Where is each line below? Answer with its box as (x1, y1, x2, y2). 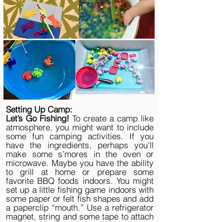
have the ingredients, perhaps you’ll (6, 140, 154, 150)
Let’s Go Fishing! (6, 113, 72, 123)
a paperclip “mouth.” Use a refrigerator (6, 202, 154, 213)
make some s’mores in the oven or (6, 149, 154, 159)
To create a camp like (72, 113, 154, 123)
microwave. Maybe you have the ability (6, 158, 154, 168)
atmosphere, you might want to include (6, 122, 154, 132)
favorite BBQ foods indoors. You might (6, 175, 154, 186)
